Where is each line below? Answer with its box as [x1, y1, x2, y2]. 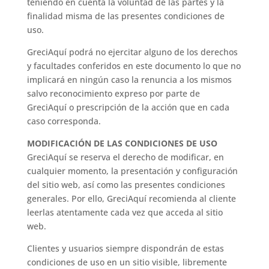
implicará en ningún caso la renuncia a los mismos [26, 74, 232, 85]
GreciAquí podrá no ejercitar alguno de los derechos [26, 46, 238, 58]
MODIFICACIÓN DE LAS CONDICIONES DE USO [26, 138, 217, 149]
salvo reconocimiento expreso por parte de [26, 88, 200, 99]
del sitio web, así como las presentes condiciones [26, 179, 225, 190]
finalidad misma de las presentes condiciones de [26, 10, 225, 22]
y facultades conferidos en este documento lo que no [26, 60, 241, 71]
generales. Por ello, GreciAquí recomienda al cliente [26, 193, 236, 204]
